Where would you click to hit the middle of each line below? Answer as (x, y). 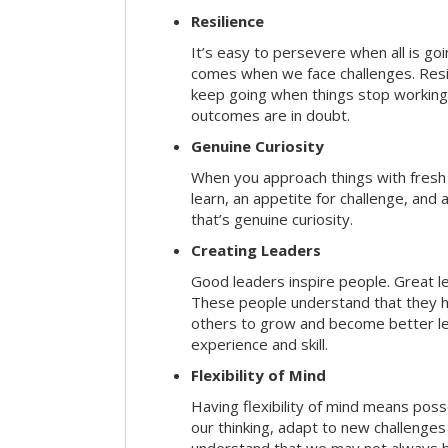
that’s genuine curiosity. (272, 219)
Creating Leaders (256, 250)
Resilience (227, 21)
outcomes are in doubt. (270, 115)
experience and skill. (259, 344)
